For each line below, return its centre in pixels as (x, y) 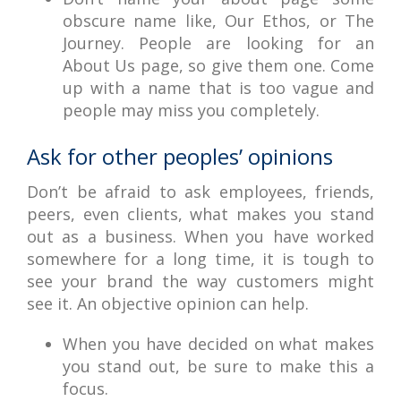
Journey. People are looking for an (218, 43)
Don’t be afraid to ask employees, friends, (200, 192)
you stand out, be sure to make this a (218, 366)
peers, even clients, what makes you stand (200, 214)
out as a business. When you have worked (200, 236)
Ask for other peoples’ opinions (180, 156)
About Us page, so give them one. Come (218, 65)
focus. (85, 388)
